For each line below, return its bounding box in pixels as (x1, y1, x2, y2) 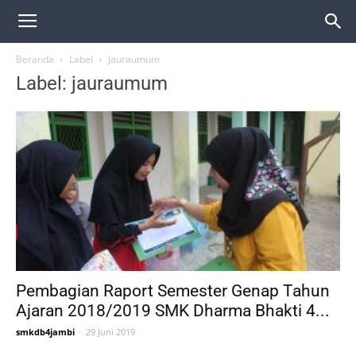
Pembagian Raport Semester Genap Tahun (16, 281, 330, 301)
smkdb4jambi (16, 326, 75, 339)
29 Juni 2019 (86, 326, 135, 339)
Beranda (16, 52, 54, 66)
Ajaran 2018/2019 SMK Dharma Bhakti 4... (16, 301, 330, 321)
